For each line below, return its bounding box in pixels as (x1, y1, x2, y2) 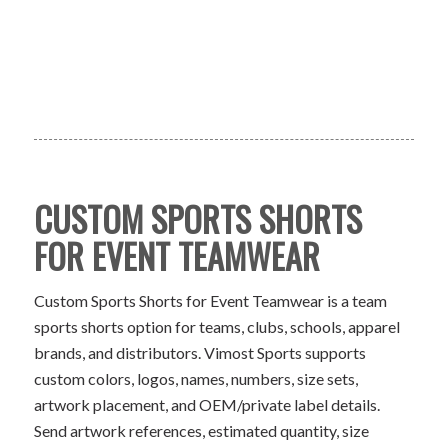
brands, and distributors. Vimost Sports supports (33, 342, 366, 362)
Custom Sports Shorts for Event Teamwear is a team (33, 290, 387, 310)
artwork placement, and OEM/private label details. (33, 394, 380, 414)
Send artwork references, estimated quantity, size (33, 420, 369, 440)
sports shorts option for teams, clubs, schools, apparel (33, 316, 400, 336)
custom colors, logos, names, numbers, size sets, (33, 368, 358, 388)
